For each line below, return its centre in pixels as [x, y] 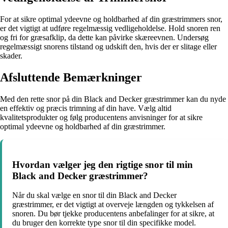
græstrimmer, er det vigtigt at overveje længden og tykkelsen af [113, 205]
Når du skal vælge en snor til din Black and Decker [94, 195]
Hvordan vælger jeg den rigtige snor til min [103, 164]
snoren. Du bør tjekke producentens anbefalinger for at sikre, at [113, 214]
